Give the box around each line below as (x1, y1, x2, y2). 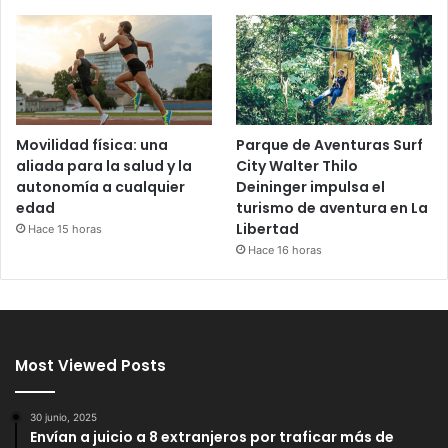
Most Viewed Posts (15, 354, 166, 376)
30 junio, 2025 (30, 410, 97, 423)
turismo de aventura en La (236, 197, 429, 218)
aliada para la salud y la (16, 155, 192, 176)
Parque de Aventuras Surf (236, 134, 424, 155)
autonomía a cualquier (16, 176, 185, 197)
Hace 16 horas (248, 242, 323, 257)
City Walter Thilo (236, 155, 359, 176)
